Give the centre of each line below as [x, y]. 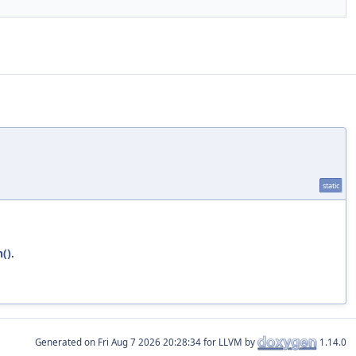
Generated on [66, 342]
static [331, 185]
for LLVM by [229, 342]
